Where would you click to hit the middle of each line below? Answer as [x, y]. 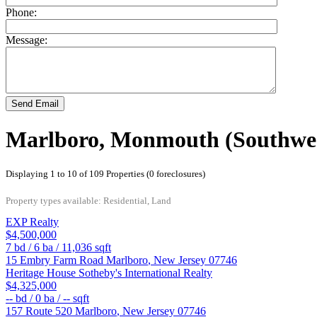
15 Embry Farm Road [56, 260]
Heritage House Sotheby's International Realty [109, 273]
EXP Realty [32, 222]
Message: [27, 40]
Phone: [21, 13]
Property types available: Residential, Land [88, 201]
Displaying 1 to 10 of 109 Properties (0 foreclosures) [105, 174]
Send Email [35, 104]
